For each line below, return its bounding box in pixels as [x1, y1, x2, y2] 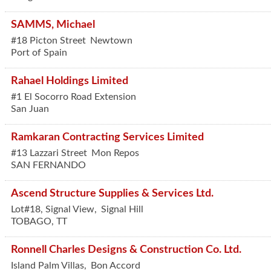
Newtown [90, 36, 132, 45]
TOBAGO [11, 217, 51, 226]
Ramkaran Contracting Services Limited [11, 132, 204, 142]
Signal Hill [101, 204, 143, 214]
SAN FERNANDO [11, 160, 86, 170]
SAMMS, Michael [11, 19, 95, 30]
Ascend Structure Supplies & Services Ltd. [11, 188, 214, 198]
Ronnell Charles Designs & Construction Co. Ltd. [11, 244, 241, 255]
